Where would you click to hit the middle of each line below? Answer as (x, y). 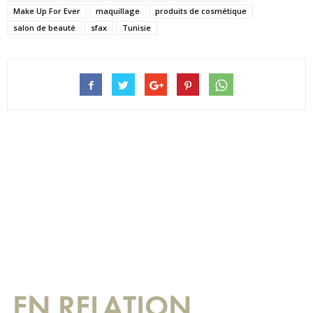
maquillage (118, 10)
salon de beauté (44, 27)
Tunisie (137, 27)
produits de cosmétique (201, 10)
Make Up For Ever (47, 10)
